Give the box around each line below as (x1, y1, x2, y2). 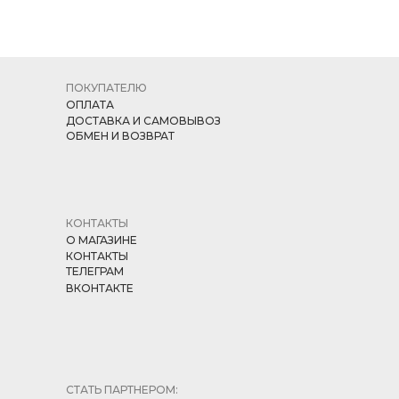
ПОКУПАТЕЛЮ (66, 81, 147, 95)
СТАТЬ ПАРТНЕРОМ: (66, 383, 178, 397)
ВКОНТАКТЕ (66, 281, 134, 296)
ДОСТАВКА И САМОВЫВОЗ (66, 114, 221, 128)
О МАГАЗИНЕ (66, 233, 137, 248)
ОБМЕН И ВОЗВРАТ (66, 129, 175, 143)
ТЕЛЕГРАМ (66, 265, 124, 279)
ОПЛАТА (66, 98, 114, 112)
